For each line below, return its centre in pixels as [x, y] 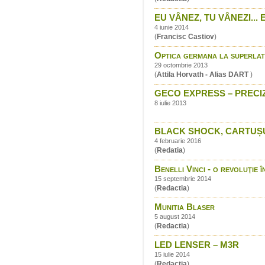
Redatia [170, 151]
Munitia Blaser [185, 207]
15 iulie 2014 [172, 255]
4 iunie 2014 [172, 28]
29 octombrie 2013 [181, 65]
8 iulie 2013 [170, 103]
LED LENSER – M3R [197, 245]
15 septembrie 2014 [183, 179]
